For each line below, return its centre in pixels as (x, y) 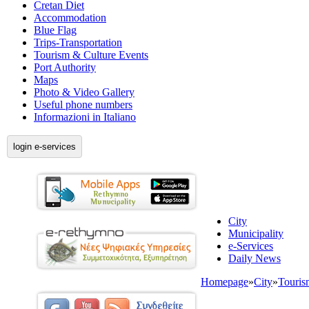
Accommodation (70, 18)
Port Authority (65, 67)
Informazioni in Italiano (85, 117)
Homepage (225, 282)
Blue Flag (55, 30)
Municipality (256, 233)
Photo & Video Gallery (84, 92)
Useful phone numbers (83, 104)
